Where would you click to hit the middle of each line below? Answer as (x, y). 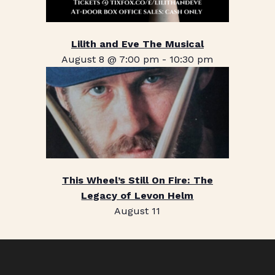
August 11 (137, 211)
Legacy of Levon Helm (137, 195)
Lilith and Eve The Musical (137, 44)
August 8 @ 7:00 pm (110, 59)
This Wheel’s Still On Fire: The (137, 180)
